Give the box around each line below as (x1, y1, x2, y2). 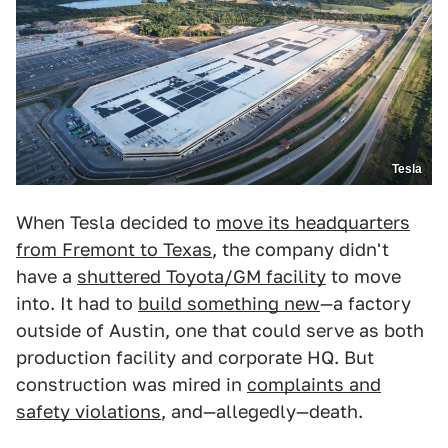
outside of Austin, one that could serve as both (16, 320, 424, 342)
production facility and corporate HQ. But (16, 347, 374, 369)
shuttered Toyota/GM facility (77, 266, 326, 288)
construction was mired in (16, 374, 247, 396)
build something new (138, 293, 320, 315)
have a (16, 266, 77, 288)
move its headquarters (216, 212, 410, 234)
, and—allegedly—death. (161, 401, 363, 423)
